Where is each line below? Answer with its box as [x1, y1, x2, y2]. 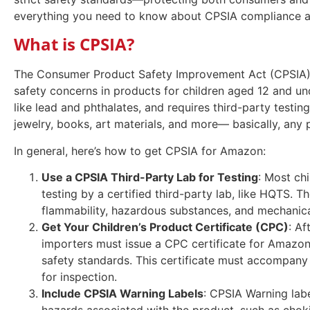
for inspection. [42, 270, 117, 284]
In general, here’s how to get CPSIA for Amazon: [14, 143, 266, 158]
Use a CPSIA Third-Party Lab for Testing [42, 170, 258, 185]
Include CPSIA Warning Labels [42, 286, 203, 301]
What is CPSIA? [14, 33, 134, 56]
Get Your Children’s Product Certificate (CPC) [42, 220, 289, 235]
